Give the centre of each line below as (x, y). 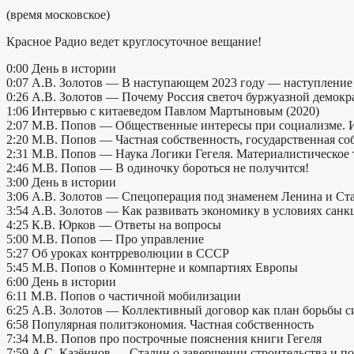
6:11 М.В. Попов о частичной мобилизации (124, 296)
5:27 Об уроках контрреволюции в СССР (118, 254)
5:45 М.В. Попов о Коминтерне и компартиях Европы (152, 268)
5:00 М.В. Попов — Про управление (105, 239)
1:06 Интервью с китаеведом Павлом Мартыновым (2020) (163, 111)
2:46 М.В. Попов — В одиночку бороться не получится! (158, 168)
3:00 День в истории (61, 183)
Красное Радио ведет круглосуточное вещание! (134, 42)
